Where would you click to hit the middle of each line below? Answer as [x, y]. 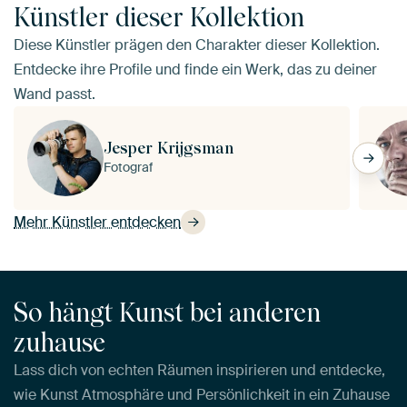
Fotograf [128, 168]
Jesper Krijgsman [169, 148]
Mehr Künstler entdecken [97, 222]
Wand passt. [55, 94]
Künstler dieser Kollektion [159, 17]
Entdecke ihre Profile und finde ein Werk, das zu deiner [195, 69]
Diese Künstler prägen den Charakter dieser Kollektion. [197, 45]
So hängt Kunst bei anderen [167, 313]
